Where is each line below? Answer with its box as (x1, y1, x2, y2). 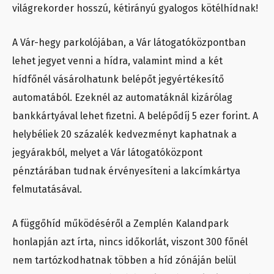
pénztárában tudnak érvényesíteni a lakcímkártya (12, 165, 240, 177)
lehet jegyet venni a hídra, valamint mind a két (12, 55, 223, 67)
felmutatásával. (12, 183, 89, 196)
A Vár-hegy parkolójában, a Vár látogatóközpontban (12, 37, 246, 49)
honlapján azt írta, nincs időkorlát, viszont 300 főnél (12, 236, 248, 248)
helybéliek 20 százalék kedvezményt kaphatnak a (12, 128, 237, 141)
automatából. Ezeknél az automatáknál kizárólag (12, 92, 232, 104)
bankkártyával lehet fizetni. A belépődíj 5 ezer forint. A (12, 110, 258, 122)
